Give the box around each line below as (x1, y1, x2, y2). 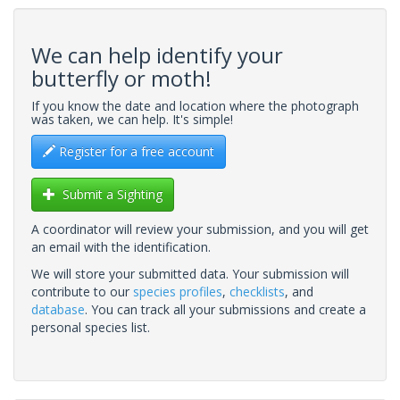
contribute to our (31, 282, 133, 300)
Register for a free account (55, 142, 214, 160)
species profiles (133, 282, 222, 300)
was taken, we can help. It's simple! (31, 110, 233, 128)
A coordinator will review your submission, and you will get (31, 220, 369, 237)
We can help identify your (31, 39, 283, 70)
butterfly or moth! (31, 62, 212, 93)
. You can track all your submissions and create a (85, 300, 366, 318)
